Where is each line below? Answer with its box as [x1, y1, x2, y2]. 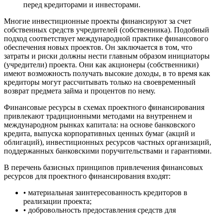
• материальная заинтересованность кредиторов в [23, 188, 187, 197]
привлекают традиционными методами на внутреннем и [4, 111, 192, 120]
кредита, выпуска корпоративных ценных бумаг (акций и [4, 129, 195, 138]
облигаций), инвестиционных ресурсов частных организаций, [4, 138, 211, 146]
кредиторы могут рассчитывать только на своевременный [4, 77, 196, 86]
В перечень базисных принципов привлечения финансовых [4, 163, 203, 171]
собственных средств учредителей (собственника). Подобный [4, 25, 209, 34]
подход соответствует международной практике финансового [4, 34, 208, 43]
